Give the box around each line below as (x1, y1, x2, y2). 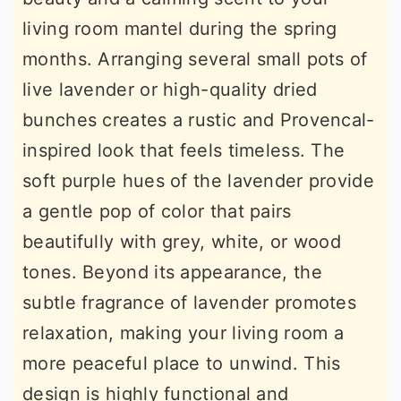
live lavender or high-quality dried (22, 79, 318, 101)
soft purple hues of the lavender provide (22, 170, 374, 192)
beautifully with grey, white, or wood (22, 231, 342, 253)
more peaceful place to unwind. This (22, 353, 341, 375)
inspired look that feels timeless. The (22, 140, 346, 162)
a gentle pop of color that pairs (22, 200, 292, 223)
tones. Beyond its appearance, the (22, 261, 322, 284)
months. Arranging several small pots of (22, 48, 368, 71)
